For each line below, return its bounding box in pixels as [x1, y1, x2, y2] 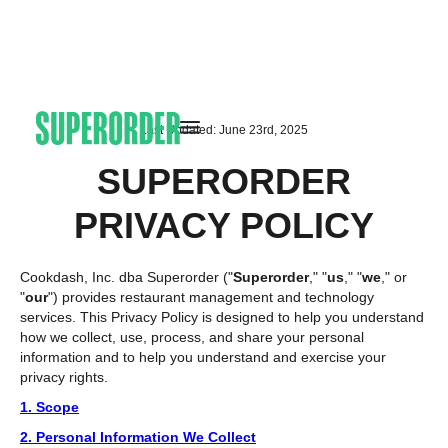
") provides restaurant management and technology [48, 288, 374, 305]
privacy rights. [20, 368, 108, 385]
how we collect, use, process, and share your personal [20, 328, 364, 345]
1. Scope [20, 398, 79, 415]
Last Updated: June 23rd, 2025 [139, 123, 308, 137]
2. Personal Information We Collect [20, 428, 256, 445]
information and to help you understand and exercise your [20, 348, 386, 365]
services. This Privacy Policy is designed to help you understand [20, 308, 424, 325]
